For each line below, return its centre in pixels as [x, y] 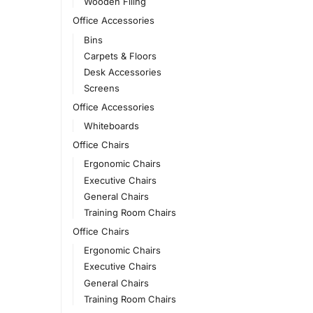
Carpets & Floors [121, 56]
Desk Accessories [123, 72]
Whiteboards [112, 126]
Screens [102, 88]
